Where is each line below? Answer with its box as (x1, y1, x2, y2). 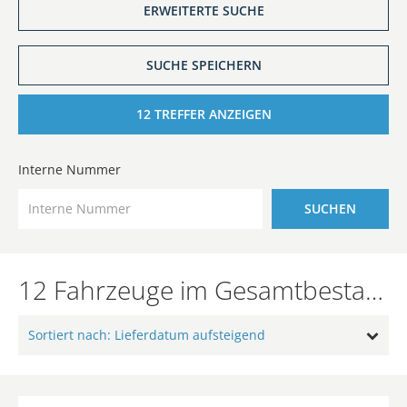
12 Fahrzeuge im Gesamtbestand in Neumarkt (365, 272, 383, 307)
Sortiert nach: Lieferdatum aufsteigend (28, 325, 265, 343)
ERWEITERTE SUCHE (143, 2, 264, 20)
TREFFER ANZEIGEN (150, 105, 272, 124)
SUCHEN (303, 199, 356, 217)
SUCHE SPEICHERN (145, 56, 262, 74)
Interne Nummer (18, 160, 121, 178)
